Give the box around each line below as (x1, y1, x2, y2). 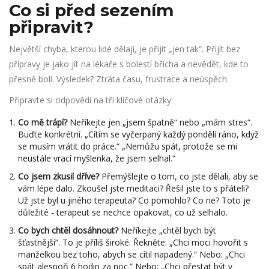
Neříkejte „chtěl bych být (118, 225, 216, 237)
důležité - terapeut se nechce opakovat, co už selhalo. (18, 207, 228, 219)
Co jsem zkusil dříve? (18, 171, 99, 183)
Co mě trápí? (18, 116, 67, 128)
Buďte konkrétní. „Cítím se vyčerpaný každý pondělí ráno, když (18, 128, 259, 141)
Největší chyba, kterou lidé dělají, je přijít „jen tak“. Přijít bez (9, 43, 240, 55)
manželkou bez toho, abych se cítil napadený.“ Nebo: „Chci (18, 249, 245, 261)
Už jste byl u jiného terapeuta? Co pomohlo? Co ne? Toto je (18, 195, 250, 207)
